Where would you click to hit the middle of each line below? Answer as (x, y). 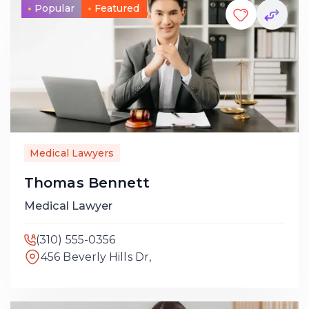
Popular (54, 8)
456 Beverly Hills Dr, (96, 257)
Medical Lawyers (72, 153)
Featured (117, 8)
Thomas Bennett (87, 183)
